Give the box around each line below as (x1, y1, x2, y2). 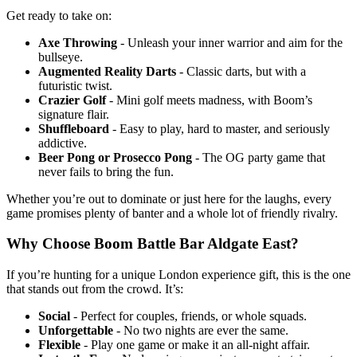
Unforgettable (38, 323, 113, 337)
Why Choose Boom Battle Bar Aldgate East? (6, 235, 299, 253)
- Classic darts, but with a (176, 64, 306, 78)
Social (38, 308, 70, 323)
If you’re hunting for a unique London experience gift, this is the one (6, 267, 351, 281)
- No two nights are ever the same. (113, 323, 288, 337)
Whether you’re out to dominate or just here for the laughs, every (6, 191, 331, 206)
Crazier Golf (38, 92, 106, 107)
